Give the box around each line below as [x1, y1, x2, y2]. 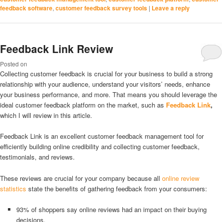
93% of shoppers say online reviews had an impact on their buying [16, 204, 207, 214]
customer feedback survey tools [55, 3, 147, 12]
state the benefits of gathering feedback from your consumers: [26, 183, 207, 193]
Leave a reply [152, 3, 190, 12]
